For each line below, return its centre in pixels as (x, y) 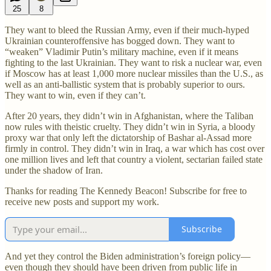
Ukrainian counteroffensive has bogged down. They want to (120, 41)
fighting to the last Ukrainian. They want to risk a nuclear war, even (133, 62)
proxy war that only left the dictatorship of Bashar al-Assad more (128, 137)
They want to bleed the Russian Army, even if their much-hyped (127, 30)
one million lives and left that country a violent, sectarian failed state (134, 159)
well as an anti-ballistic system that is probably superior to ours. (125, 84)
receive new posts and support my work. (82, 201)
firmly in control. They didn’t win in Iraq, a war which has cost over (135, 148)
